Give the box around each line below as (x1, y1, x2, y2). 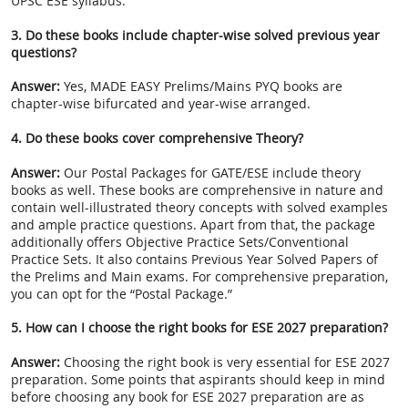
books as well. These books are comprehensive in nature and (11, 180, 383, 199)
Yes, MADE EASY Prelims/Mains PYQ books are (60, 77, 342, 96)
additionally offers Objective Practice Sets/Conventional (11, 232, 349, 250)
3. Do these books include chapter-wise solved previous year (11, 25, 380, 44)
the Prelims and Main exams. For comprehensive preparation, (11, 267, 388, 285)
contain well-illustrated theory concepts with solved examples (11, 198, 388, 216)
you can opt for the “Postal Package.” (11, 284, 232, 302)
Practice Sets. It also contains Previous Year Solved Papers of (11, 250, 378, 268)
